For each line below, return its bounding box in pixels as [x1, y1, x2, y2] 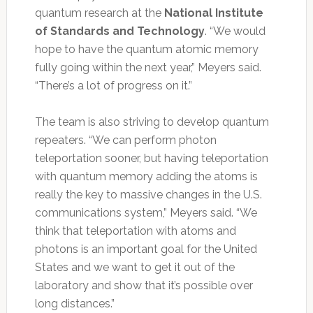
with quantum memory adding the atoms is [34, 169, 258, 183]
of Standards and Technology [34, 24, 205, 38]
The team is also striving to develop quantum [34, 115, 269, 129]
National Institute [163, 6, 263, 20]
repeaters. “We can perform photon [34, 133, 217, 147]
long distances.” [34, 296, 115, 310]
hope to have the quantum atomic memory [34, 42, 259, 56]
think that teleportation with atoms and [34, 224, 236, 238]
